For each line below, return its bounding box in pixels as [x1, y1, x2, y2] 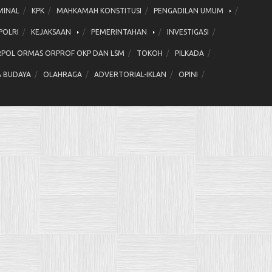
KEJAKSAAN [31, 27, 71, 36]
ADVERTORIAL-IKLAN [94, 70, 166, 78]
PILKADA [175, 49, 204, 57]
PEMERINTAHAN [91, 27, 147, 36]
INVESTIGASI [167, 27, 209, 36]
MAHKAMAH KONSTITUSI [56, 6, 141, 15]
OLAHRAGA [43, 70, 82, 78]
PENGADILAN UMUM [154, 6, 223, 15]
